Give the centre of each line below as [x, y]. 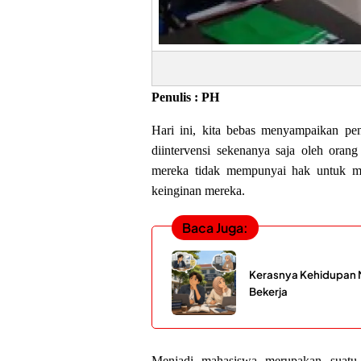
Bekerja [268, 292]
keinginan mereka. [198, 190]
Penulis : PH [185, 97]
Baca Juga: [215, 228]
